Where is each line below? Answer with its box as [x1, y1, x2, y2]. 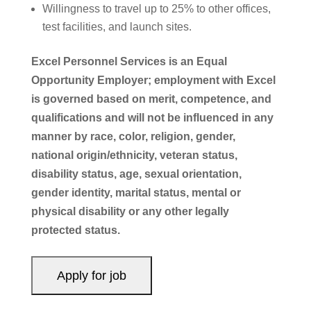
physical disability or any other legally [31, 205, 229, 217]
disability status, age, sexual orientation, [31, 168, 242, 180]
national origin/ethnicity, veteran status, [31, 149, 237, 161]
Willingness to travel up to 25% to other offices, [42, 3, 271, 15]
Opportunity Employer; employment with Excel [31, 74, 276, 86]
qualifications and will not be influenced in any [31, 112, 274, 124]
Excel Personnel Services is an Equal [31, 56, 227, 67]
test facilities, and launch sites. [42, 21, 192, 33]
